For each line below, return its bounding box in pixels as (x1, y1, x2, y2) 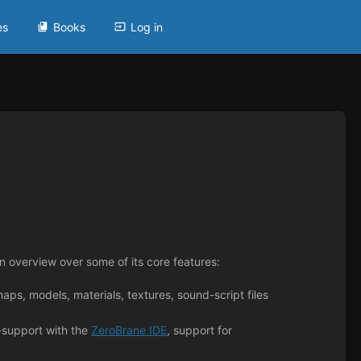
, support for (167, 323, 233, 338)
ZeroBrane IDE (91, 323, 168, 338)
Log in (131, 19, 164, 34)
